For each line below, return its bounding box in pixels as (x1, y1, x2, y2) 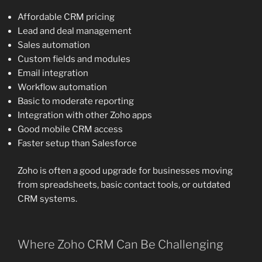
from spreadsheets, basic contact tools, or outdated (18, 179, 230, 190)
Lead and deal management (18, 26, 132, 37)
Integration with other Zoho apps (18, 110, 152, 121)
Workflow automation (18, 82, 107, 93)
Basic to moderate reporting (18, 96, 134, 107)
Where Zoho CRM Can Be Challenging (18, 237, 223, 252)
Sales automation (18, 40, 90, 51)
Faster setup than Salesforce (18, 138, 137, 149)
